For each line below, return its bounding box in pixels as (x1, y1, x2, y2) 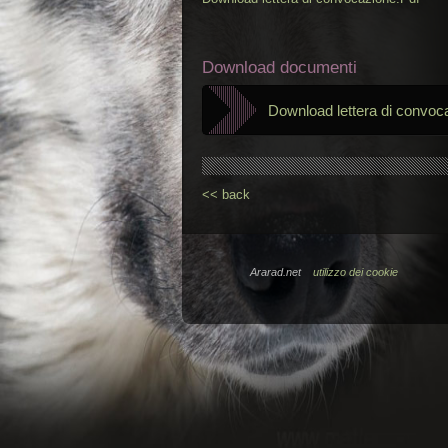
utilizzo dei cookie (313, 266, 398, 278)
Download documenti (202, 58, 357, 77)
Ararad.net (250, 266, 313, 278)
